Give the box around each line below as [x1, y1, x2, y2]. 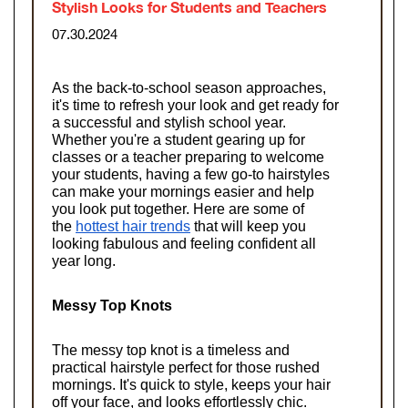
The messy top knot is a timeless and [52, 342, 290, 358]
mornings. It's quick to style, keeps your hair [52, 376, 331, 393]
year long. [52, 252, 116, 269]
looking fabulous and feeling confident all [52, 235, 316, 251]
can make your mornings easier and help [52, 183, 314, 199]
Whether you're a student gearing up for [52, 131, 305, 148]
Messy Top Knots [52, 297, 172, 313]
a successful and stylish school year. [52, 114, 286, 130]
